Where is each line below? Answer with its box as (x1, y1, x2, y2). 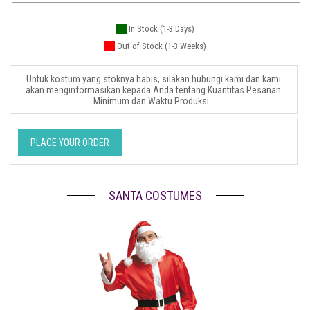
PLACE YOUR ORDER (30, 137, 109, 149)
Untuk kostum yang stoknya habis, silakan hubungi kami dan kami (26, 73, 281, 84)
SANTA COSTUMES (108, 188, 202, 203)
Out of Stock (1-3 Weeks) (114, 41, 206, 52)
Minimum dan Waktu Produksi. (93, 95, 214, 107)
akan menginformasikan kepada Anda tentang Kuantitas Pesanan (26, 84, 282, 95)
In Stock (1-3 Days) (126, 24, 194, 35)
